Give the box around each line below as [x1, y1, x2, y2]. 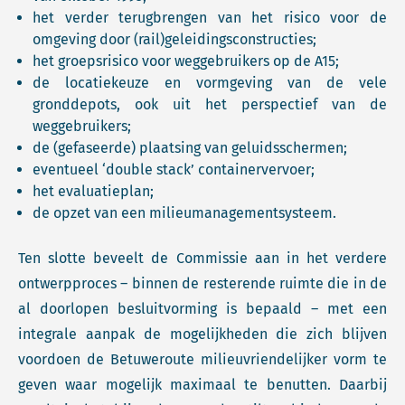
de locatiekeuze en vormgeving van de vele [33, 74, 387, 91]
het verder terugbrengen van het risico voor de [33, 9, 387, 26]
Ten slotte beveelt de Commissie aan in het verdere [18, 250, 387, 267]
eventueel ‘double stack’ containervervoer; [33, 161, 315, 178]
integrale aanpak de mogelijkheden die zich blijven [18, 325, 387, 343]
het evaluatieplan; [33, 183, 154, 200]
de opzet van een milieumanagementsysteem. [33, 204, 336, 221]
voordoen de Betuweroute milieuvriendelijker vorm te [18, 351, 387, 368]
